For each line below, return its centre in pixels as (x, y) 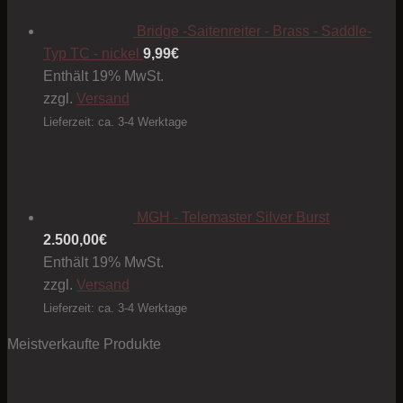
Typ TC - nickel (91, 54)
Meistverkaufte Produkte (84, 345)
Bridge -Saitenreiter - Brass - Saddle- (254, 31)
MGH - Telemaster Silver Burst (233, 218)
